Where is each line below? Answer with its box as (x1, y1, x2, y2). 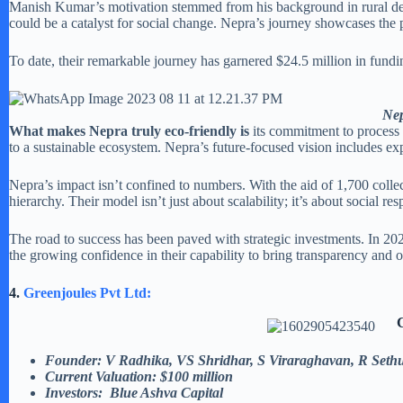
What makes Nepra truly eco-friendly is (9, 122, 253, 139)
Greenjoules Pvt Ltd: (23, 284, 151, 300)
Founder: (45, 352, 102, 368)
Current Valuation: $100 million (45, 368, 233, 384)
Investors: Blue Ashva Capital (45, 384, 227, 400)
